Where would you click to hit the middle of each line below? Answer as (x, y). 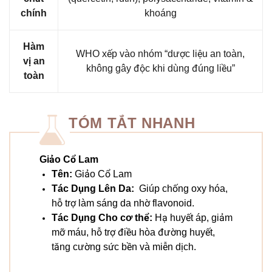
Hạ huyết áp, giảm (194, 218)
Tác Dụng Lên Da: (94, 189)
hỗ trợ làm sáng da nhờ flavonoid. (123, 203)
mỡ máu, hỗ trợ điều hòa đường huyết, (133, 233)
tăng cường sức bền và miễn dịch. (124, 247)
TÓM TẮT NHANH (132, 123)
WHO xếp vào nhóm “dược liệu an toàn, (160, 54)
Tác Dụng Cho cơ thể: (103, 218)
